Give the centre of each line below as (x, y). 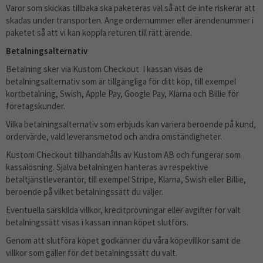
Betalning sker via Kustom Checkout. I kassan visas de (104, 69)
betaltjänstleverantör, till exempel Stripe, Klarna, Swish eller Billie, (126, 179)
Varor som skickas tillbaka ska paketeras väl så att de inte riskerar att (131, 8)
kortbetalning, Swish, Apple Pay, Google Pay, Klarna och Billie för (122, 94)
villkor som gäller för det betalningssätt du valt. (92, 253)
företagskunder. (36, 106)
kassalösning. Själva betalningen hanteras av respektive (107, 167)
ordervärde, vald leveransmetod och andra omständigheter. (114, 136)
